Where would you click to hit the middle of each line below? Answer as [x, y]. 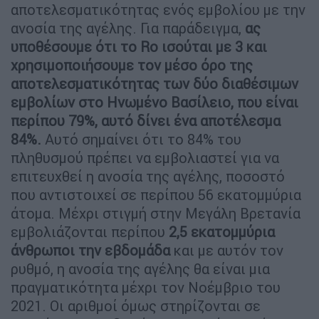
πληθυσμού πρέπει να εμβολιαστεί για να [145, 158]
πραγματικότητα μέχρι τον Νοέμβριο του [146, 288]
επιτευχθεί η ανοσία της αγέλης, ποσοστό [148, 177]
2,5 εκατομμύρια [220, 232]
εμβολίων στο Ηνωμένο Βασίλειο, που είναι [155, 103]
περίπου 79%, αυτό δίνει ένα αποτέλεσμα [146, 121]
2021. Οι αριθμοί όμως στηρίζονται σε [136, 306]
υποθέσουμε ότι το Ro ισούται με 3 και [139, 47]
